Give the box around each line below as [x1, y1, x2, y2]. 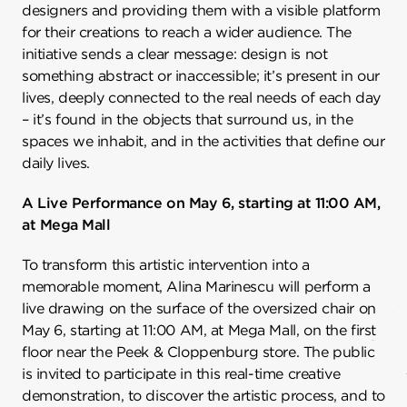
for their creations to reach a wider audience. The [22, 23, 352, 41]
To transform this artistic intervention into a [22, 255, 310, 273]
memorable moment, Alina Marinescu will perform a [22, 277, 371, 295]
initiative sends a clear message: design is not [22, 45, 328, 63]
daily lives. [22, 154, 90, 172]
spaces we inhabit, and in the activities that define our [22, 132, 385, 150]
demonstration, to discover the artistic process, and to [22, 386, 385, 404]
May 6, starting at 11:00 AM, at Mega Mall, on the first [22, 321, 376, 339]
